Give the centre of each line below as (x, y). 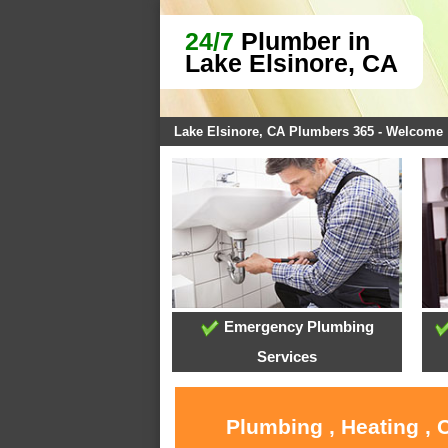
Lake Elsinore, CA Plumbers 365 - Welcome (308, 131)
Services (287, 357)
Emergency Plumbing (296, 327)
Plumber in (302, 41)
